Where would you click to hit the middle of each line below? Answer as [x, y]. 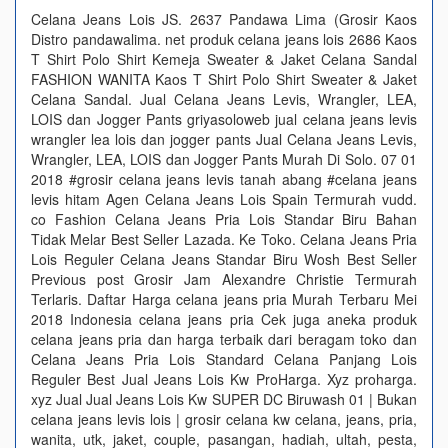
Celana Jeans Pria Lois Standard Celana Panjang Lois [224, 359]
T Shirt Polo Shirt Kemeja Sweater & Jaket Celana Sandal [224, 59]
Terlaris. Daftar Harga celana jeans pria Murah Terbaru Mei [224, 299]
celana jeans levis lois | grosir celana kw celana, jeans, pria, [224, 419]
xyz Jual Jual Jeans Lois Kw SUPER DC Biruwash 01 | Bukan [224, 399]
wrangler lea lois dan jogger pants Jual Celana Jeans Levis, [224, 139]
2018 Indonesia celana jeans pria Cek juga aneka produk [224, 319]
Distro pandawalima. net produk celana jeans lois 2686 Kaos [224, 39]
